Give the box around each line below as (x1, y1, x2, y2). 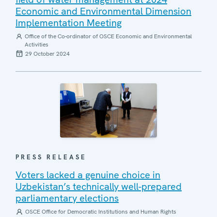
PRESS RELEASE (15, 153, 87, 161)
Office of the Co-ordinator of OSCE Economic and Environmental (24, 32, 192, 40)
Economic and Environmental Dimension (15, 4, 191, 17)
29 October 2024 (25, 49, 70, 58)
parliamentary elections (15, 192, 119, 204)
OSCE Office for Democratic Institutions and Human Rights (25, 208, 176, 216)
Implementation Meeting (15, 16, 122, 29)
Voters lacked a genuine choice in (15, 169, 160, 181)
